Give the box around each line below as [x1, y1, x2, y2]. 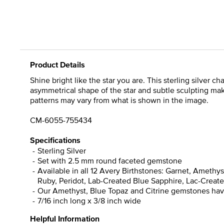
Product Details [30, 58, 85, 70]
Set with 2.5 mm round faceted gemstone [37, 154, 182, 166]
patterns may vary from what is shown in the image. [30, 94, 208, 105]
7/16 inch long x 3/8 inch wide [37, 194, 141, 206]
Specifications [30, 134, 80, 146]
